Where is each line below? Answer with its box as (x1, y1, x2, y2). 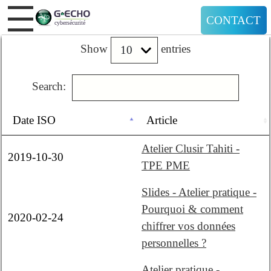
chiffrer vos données (142, 220, 235, 233)
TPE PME (142, 159, 190, 172)
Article (146, 114, 177, 127)
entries (158, 42, 191, 56)
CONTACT (206, 13, 261, 27)
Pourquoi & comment (142, 203, 243, 216)
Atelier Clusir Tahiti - (142, 142, 240, 155)
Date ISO (13, 114, 56, 127)
